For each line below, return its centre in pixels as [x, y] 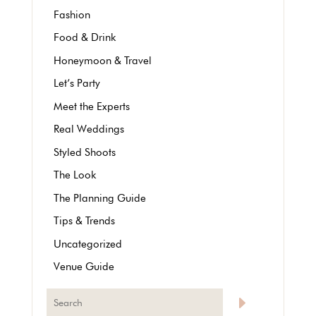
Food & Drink [84, 38]
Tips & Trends [84, 221]
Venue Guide [84, 267]
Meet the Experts [91, 106]
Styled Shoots [84, 152]
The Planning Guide [99, 198]
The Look [74, 175]
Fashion [72, 14]
